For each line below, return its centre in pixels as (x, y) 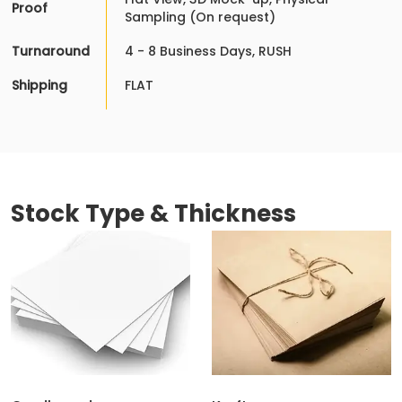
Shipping (39, 86)
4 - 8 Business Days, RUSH (208, 52)
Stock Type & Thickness (153, 214)
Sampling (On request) (200, 17)
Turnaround (51, 52)
